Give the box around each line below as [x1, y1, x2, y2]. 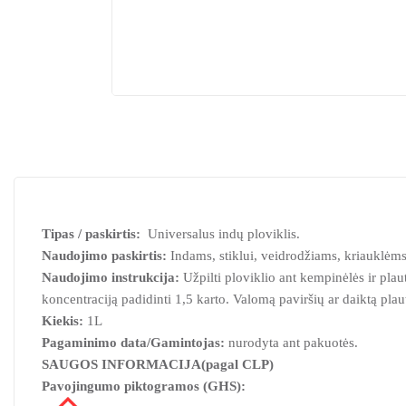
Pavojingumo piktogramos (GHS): [42, 379, 246, 394]
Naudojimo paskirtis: [42, 248, 167, 264]
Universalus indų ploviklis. [140, 227, 300, 242]
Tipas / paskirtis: [42, 227, 140, 242]
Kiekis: [42, 314, 83, 329]
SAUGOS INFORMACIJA [42, 357, 201, 372]
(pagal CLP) [201, 357, 274, 372]
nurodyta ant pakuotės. [228, 335, 358, 351]
